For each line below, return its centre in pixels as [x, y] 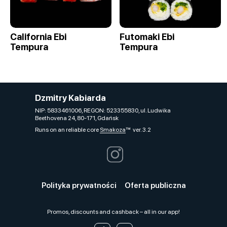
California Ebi [38, 37]
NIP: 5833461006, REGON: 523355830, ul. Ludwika [103, 110]
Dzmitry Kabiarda [70, 98]
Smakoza [113, 130]
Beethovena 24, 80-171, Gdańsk [77, 118]
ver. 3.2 [138, 130]
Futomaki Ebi [147, 37]
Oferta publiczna [155, 185]
